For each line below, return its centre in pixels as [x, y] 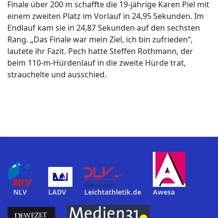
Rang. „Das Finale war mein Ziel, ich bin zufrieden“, [100, 39]
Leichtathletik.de [113, 192]
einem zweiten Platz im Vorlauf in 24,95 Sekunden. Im [106, 16]
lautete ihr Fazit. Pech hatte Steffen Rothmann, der [100, 51]
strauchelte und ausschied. [57, 74]
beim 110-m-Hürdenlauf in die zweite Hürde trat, [97, 63]
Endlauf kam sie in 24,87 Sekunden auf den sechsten [104, 28]
